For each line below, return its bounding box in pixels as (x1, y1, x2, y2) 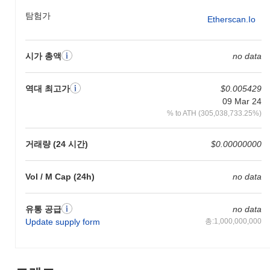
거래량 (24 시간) (25, 139, 88, 149)
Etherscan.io (207, 14, 256, 25)
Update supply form (25, 216, 100, 227)
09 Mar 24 (222, 96, 262, 106)
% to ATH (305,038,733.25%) (166, 108, 262, 117)
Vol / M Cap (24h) (25, 171, 95, 181)
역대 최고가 (25, 83, 70, 93)
